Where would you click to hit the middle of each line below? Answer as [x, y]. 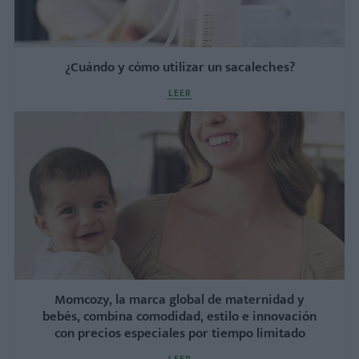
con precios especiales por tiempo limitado [179, 333]
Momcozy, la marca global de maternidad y [179, 299]
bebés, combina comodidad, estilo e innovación [179, 316]
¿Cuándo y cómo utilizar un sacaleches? [179, 67]
